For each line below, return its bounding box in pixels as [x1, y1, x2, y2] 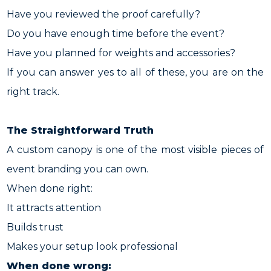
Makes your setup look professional [7, 241, 178, 252]
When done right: [7, 183, 93, 194]
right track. [7, 86, 60, 97]
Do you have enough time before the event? [7, 28, 225, 39]
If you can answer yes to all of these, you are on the [7, 67, 264, 78]
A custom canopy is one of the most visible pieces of [7, 144, 264, 155]
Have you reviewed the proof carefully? [7, 8, 201, 20]
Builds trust [7, 221, 64, 233]
